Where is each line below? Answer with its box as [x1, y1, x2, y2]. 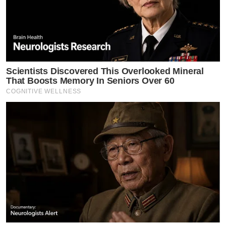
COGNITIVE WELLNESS [6, 88, 82, 95]
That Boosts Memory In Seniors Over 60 [6, 76, 175, 86]
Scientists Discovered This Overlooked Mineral [6, 66, 204, 77]
